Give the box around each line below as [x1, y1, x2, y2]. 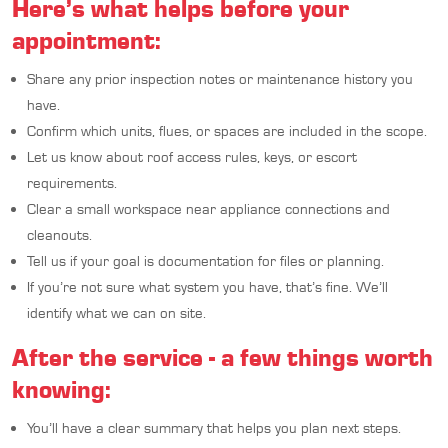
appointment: [12, 24, 161, 55]
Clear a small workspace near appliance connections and [27, 199, 390, 218]
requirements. [27, 173, 117, 192]
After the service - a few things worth [12, 341, 433, 372]
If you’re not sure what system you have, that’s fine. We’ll [27, 277, 388, 296]
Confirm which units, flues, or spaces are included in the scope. [27, 121, 427, 140]
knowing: [12, 373, 111, 404]
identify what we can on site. [27, 303, 206, 322]
